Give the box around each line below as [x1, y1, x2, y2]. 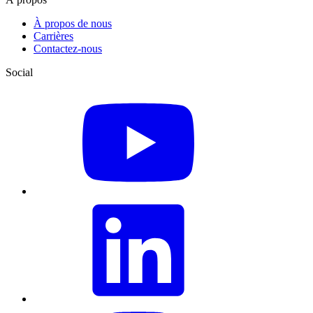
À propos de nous [34, 17, 112, 30]
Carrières [34, 30, 73, 43]
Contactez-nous [34, 43, 102, 55]
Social [6, 66, 33, 79]
